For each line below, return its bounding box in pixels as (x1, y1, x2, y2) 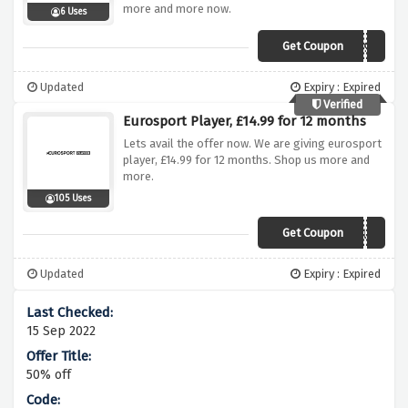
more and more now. (123, 2, 231, 16)
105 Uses (55, 193, 91, 205)
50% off (26, 367, 71, 383)
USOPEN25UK (300, 227, 378, 243)
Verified (321, 97, 362, 112)
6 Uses (59, 6, 87, 18)
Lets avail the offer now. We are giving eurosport (123, 137, 382, 151)
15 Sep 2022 (26, 323, 96, 340)
